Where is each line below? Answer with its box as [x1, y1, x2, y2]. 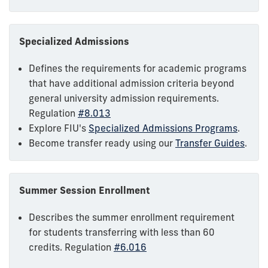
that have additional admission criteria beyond [29, 77, 234, 89]
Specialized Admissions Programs [89, 121, 237, 134]
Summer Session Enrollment [19, 184, 150, 196]
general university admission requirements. [29, 92, 219, 104]
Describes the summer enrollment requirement [29, 211, 234, 223]
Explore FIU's [29, 121, 89, 134]
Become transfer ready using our [29, 136, 175, 149]
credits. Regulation [29, 240, 114, 253]
